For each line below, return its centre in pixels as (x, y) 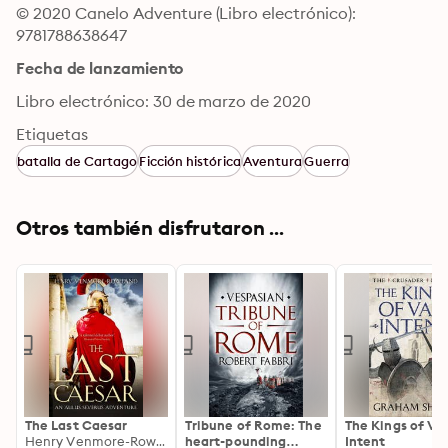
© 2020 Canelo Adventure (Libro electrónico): (186, 13)
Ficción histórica (190, 161)
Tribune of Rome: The (253, 425)
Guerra (326, 161)
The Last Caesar (76, 425)
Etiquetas (52, 134)
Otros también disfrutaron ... (150, 227)
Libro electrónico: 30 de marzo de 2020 (164, 101)
